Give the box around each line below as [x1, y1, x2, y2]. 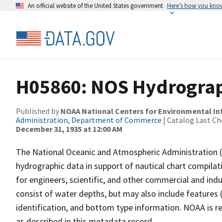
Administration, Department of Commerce [16, 115, 162, 125]
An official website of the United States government [28, 1, 163, 9]
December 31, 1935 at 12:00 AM [16, 124, 122, 134]
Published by [16, 106, 60, 116]
